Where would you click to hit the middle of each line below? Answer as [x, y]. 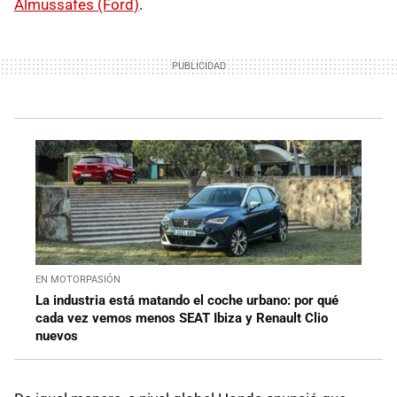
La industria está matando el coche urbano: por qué [187, 300]
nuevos [57, 335]
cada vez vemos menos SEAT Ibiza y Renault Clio [182, 318]
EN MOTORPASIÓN [78, 279]
